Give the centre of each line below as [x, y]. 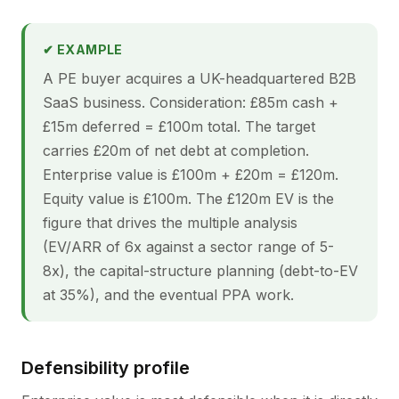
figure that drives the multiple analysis [170, 223]
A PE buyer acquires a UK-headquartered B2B [199, 78]
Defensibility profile [106, 368]
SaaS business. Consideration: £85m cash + [191, 102]
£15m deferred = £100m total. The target [179, 126]
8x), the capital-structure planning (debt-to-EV [200, 271]
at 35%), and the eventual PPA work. [168, 295]
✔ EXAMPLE [83, 49]
